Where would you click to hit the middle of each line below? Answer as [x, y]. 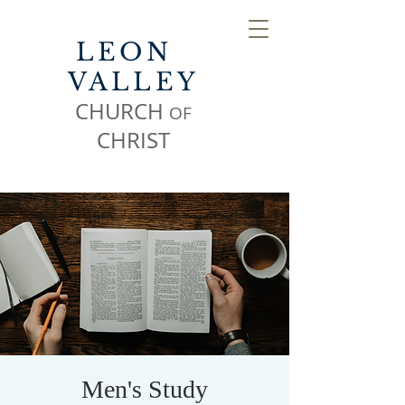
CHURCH [122, 111]
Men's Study [145, 389]
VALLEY [133, 82]
